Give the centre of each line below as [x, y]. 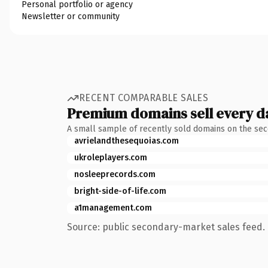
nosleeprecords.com [115, 174]
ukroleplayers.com [111, 157]
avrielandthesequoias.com [127, 141]
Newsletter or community [71, 16]
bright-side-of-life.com [120, 191]
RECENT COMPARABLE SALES [144, 98]
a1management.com [113, 208]
